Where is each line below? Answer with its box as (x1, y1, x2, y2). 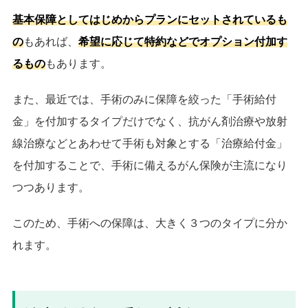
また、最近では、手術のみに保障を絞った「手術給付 (12, 93, 276, 105)
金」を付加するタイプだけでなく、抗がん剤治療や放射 (12, 115, 287, 127)
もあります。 (45, 57, 111, 69)
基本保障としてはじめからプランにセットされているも (12, 13, 287, 25)
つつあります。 (12, 181, 89, 193)
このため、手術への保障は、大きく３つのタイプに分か (12, 217, 287, 229)
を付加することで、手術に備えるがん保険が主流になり (12, 159, 287, 171)
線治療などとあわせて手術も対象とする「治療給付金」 (12, 137, 287, 149)
